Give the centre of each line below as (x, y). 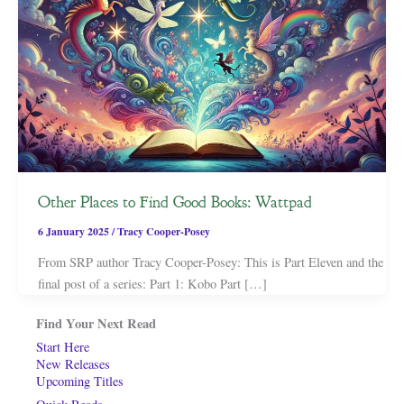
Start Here (63, 347)
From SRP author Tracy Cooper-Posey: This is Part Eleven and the (210, 262)
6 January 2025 (74, 231)
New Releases (73, 364)
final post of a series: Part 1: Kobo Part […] (152, 283)
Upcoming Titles (80, 381)
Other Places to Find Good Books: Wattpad (174, 202)
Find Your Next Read (96, 323)
